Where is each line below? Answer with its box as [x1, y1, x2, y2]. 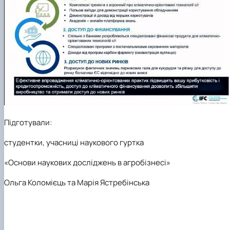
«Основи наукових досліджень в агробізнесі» [4, 157, 170, 168]
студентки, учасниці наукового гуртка [4, 137, 144, 148]
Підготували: [4, 117, 52, 128]
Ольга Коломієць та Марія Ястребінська [4, 177, 149, 188]
